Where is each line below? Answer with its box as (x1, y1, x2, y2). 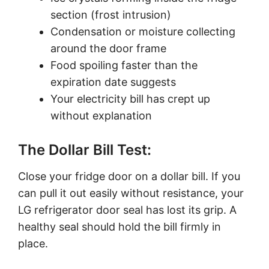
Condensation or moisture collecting (50, 25, 235, 38)
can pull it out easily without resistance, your (18, 186, 244, 199)
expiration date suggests (50, 75, 176, 88)
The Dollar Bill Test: (18, 141, 151, 159)
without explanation (50, 109, 152, 122)
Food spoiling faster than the (50, 58, 198, 71)
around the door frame (50, 41, 166, 55)
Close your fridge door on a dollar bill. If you (18, 169, 240, 183)
